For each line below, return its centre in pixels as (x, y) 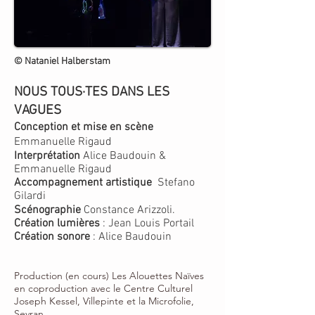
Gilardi (30, 196)
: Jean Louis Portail (147, 224)
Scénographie (47, 210)
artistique (129, 183)
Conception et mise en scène (84, 127)
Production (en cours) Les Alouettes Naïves (109, 276)
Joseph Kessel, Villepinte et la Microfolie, (104, 301)
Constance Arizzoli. (128, 210)
